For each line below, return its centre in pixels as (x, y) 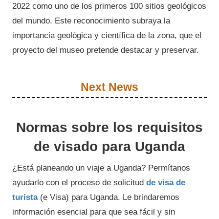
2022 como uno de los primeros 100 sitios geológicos (109, 6)
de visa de (166, 183)
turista (25, 197)
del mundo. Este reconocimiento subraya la (91, 21)
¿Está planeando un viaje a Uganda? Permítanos (101, 168)
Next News (109, 87)
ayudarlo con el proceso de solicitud (79, 183)
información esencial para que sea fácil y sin (94, 212)
